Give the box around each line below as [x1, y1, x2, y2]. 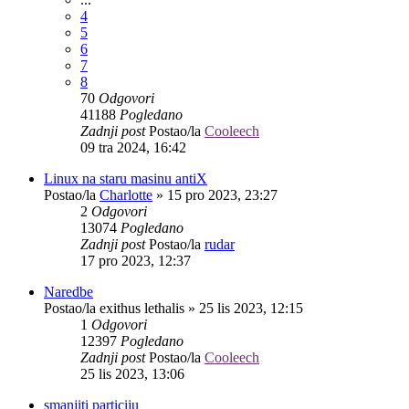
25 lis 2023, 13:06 [80, 365, 184, 382]
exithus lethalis [100, 299, 184, 316]
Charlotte [100, 186, 152, 203]
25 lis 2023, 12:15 [199, 299, 303, 316]
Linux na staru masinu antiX [44, 170, 207, 186]
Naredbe [44, 283, 93, 299]
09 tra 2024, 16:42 [80, 139, 186, 155]
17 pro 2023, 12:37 [80, 252, 191, 268]
